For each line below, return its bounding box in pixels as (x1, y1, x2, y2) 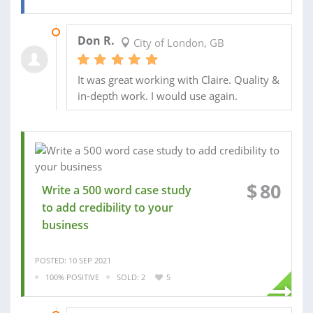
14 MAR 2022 (66, 26, 113, 37)
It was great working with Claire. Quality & (77, 72, 279, 87)
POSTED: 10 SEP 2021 (35, 254, 111, 265)
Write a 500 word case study (42, 182, 191, 198)
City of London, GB (130, 35, 224, 50)
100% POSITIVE (45, 271, 99, 282)
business (42, 217, 89, 233)
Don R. (77, 32, 115, 48)
